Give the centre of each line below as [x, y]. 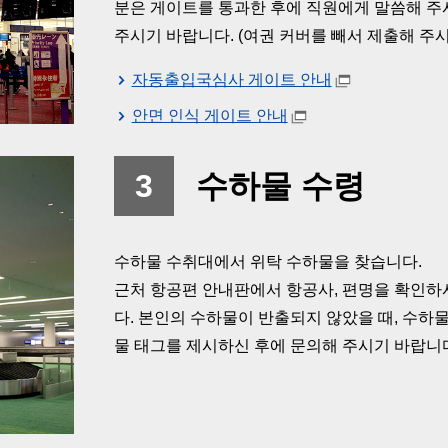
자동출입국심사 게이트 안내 [231, 79]
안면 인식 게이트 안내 [209, 115]
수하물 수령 [280, 186]
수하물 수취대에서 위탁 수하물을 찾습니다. [268, 261]
